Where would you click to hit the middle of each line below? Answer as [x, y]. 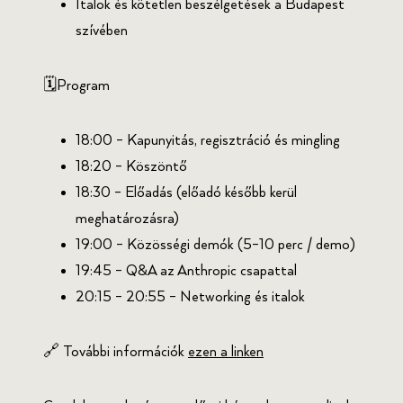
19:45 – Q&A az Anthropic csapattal [186, 271]
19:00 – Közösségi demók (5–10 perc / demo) [215, 245]
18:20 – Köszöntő [131, 166]
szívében [102, 31]
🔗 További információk [116, 352]
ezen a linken [226, 352]
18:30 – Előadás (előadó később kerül [186, 193]
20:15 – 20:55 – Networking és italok [190, 297]
